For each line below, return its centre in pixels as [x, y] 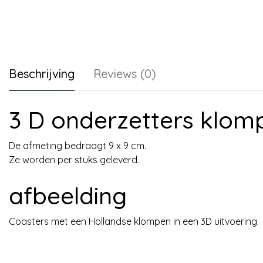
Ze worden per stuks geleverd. [75, 160]
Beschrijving [42, 74]
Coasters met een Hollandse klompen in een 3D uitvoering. [134, 221]
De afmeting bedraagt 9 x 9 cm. [77, 146]
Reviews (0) [125, 74]
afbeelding [68, 195]
